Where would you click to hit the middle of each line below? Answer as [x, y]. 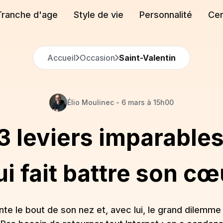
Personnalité [166, 15]
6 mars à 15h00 [148, 102]
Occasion [97, 58]
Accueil [61, 58]
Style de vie [99, 15]
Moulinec [98, 102]
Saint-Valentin [147, 58]
